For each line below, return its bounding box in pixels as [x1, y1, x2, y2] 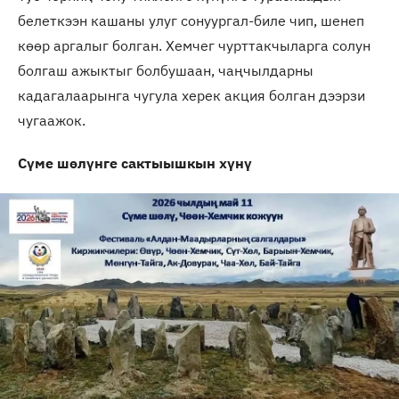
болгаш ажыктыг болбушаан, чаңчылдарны [18, 61, 313, 79]
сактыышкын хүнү [121, 153, 252, 172]
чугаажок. [18, 110, 85, 129]
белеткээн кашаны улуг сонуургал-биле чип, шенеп [18, 11, 364, 29]
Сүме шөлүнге [18, 153, 121, 172]
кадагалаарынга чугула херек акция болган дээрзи [18, 85, 365, 104]
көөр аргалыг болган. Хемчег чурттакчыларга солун [18, 36, 370, 54]
